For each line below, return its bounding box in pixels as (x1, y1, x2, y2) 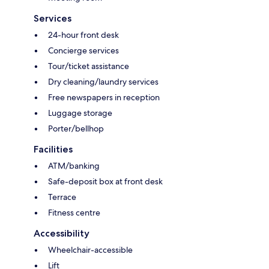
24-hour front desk (48, 29, 119, 41)
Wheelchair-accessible (48, 244, 133, 256)
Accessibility (34, 228, 89, 240)
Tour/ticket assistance (48, 61, 129, 72)
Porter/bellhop (48, 123, 104, 134)
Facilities (34, 144, 73, 156)
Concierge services (48, 45, 119, 56)
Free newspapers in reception (48, 92, 160, 103)
